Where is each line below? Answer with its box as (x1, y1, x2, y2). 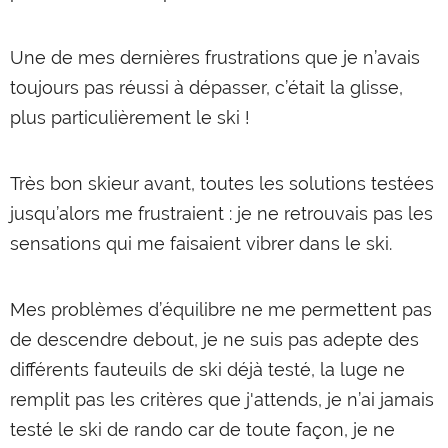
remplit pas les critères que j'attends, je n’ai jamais (10, 389, 434, 410)
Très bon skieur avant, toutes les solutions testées (10, 173, 434, 194)
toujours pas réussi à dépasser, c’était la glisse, (10, 77, 403, 98)
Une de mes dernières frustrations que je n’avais (10, 47, 420, 68)
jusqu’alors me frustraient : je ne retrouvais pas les (10, 203, 433, 224)
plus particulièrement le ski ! (10, 107, 250, 128)
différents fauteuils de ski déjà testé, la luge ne (10, 359, 405, 380)
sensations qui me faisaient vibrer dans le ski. (10, 233, 392, 254)
